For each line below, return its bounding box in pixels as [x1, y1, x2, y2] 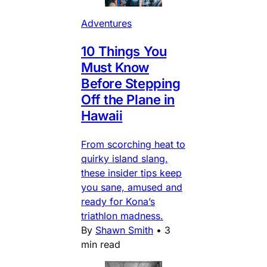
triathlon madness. [81, 209, 163, 222]
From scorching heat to [81, 138, 185, 150]
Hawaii [81, 107, 123, 123]
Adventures [81, 17, 132, 29]
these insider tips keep [81, 166, 182, 179]
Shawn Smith [95, 223, 153, 236]
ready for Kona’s [81, 195, 155, 207]
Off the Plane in [81, 91, 175, 107]
